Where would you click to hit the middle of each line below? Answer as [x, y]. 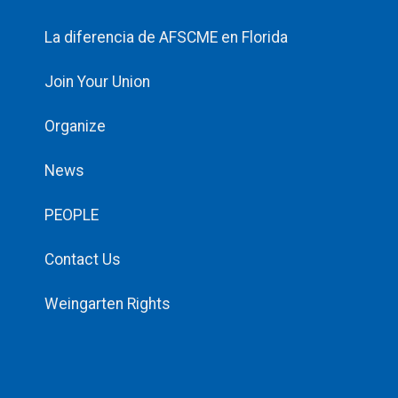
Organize [75, 127]
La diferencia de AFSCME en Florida [166, 38]
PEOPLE [72, 215]
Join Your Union [97, 82]
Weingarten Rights [107, 304]
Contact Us [83, 260]
